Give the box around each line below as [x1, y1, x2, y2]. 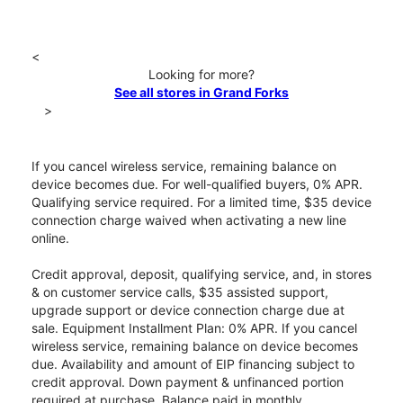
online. [31, 230, 69, 246]
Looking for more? [148, 67, 255, 83]
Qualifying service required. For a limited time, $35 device [31, 194, 372, 210]
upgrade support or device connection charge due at [31, 302, 345, 318]
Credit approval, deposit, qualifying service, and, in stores [31, 266, 372, 282]
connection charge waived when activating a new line [31, 212, 346, 228]
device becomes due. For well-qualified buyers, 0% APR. [31, 176, 363, 193]
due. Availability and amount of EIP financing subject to [31, 356, 354, 372]
